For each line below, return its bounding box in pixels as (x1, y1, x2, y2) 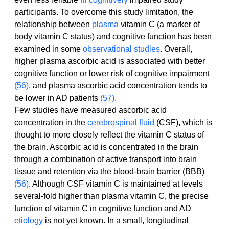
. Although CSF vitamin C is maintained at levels (29, 179, 205, 189)
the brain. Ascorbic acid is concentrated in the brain (14, 143, 200, 152)
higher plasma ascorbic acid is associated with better (14, 57, 207, 66)
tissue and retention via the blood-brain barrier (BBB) (14, 167, 207, 176)
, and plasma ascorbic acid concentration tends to (29, 81, 209, 90)
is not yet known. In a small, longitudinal (43, 216, 191, 225)
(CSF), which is (154, 118, 214, 127)
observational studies (83, 44, 160, 54)
